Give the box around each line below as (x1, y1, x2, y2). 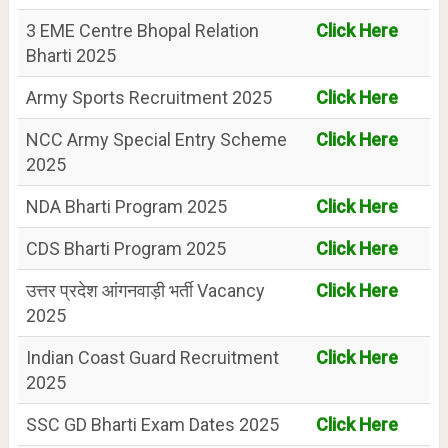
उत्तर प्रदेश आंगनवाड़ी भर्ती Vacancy (25, 279, 265, 301)
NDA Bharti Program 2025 (25, 195, 227, 217)
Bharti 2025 (25, 44, 116, 66)
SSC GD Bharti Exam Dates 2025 (25, 413, 279, 435)
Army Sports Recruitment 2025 (25, 86, 272, 108)
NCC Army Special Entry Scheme (25, 128, 287, 150)
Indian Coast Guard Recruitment (25, 346, 279, 368)
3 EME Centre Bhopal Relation (25, 19, 259, 41)
